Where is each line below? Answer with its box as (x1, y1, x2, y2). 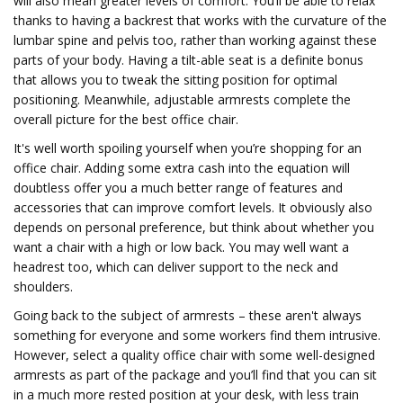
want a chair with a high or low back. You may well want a (13, 238, 349, 255)
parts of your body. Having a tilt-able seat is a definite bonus (13, 51, 363, 68)
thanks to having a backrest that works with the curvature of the (13, 12, 387, 29)
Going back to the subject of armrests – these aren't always (13, 307, 362, 324)
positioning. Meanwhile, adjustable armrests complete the (13, 91, 351, 108)
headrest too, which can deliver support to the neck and (13, 258, 338, 275)
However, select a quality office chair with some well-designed (13, 346, 375, 363)
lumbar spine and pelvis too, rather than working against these (13, 31, 377, 49)
